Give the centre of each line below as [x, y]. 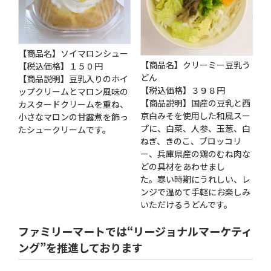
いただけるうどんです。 [186, 205]
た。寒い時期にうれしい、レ [195, 179]
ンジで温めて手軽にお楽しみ [195, 192]
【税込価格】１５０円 [60, 66]
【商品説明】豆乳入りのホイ [73, 79]
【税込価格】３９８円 [183, 90]
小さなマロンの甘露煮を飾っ [73, 117]
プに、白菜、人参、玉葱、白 [195, 129]
